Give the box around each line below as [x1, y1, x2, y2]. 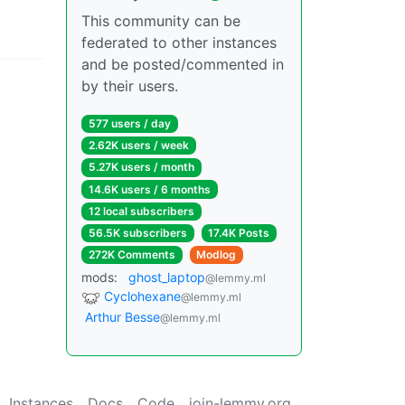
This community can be [81, 12, 240, 30]
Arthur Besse [85, 309, 160, 325]
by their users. [81, 77, 178, 95]
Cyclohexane [104, 288, 181, 305]
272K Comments [88, 248, 175, 262]
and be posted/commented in [81, 55, 284, 73]
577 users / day [88, 117, 171, 130]
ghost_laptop [128, 269, 205, 286]
